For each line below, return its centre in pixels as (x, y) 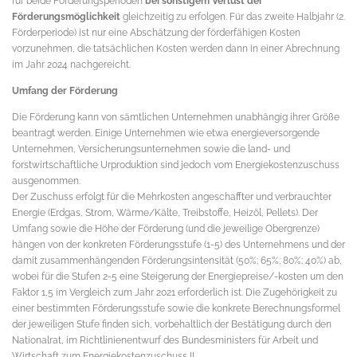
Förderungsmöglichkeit (66, 16)
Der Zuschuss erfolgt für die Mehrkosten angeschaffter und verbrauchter (172, 196)
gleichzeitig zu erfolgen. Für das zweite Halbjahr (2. (233, 16)
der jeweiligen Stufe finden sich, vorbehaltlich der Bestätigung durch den (172, 324)
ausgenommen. (46, 180)
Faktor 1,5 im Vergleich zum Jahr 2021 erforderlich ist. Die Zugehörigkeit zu (175, 292)
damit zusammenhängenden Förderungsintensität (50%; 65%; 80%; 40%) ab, (177, 260)
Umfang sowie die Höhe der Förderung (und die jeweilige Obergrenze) (166, 228)
